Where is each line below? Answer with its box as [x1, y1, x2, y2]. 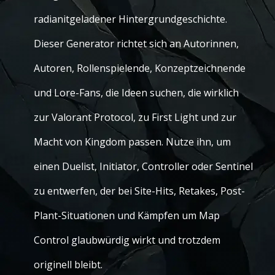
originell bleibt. [34, 258, 103, 271]
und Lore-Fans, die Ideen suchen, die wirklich [34, 86, 239, 99]
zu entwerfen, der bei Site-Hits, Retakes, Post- [34, 184, 245, 198]
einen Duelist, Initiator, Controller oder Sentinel [34, 160, 253, 173]
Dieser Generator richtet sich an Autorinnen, [34, 37, 239, 50]
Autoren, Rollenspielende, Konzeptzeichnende [34, 61, 246, 75]
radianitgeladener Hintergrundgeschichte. [34, 12, 227, 26]
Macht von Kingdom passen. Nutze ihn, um [34, 135, 231, 149]
